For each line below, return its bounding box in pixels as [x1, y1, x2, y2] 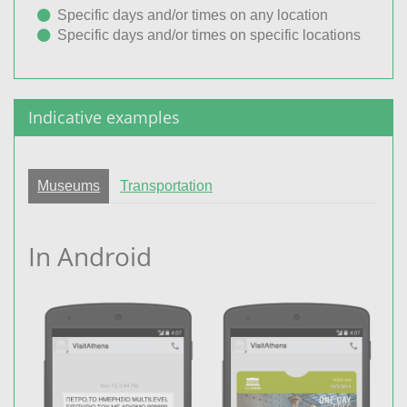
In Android [28, 238, 152, 273]
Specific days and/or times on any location [57, 6, 328, 23]
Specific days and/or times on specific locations [57, 26, 361, 43]
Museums [37, 177, 100, 194]
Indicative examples [28, 105, 180, 128]
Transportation [120, 177, 213, 194]
